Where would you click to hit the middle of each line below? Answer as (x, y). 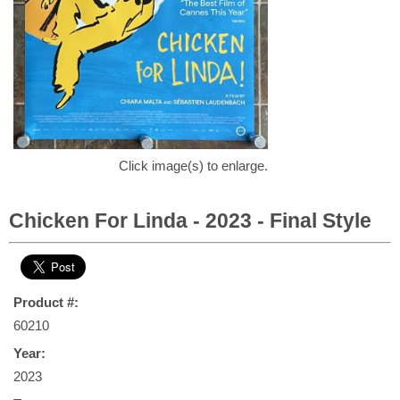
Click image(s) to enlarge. (193, 166)
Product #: (46, 302)
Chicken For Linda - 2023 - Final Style (190, 221)
